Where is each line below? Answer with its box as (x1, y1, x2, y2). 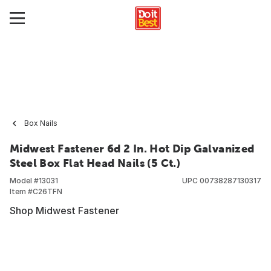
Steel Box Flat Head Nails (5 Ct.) (10, 157, 181, 169)
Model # (10, 176, 39, 185)
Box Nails (24, 119, 57, 128)
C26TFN (33, 187, 62, 196)
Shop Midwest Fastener (10, 204, 119, 217)
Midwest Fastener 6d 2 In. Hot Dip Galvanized (10, 142, 255, 155)
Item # (10, 187, 33, 196)
